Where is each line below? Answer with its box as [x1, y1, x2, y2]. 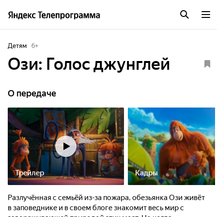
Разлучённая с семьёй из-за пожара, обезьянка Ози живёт [8, 193, 205, 202]
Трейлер [15, 169, 44, 177]
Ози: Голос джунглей [8, 54, 170, 74]
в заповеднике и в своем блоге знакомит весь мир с [8, 203, 184, 212]
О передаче [8, 88, 56, 98]
